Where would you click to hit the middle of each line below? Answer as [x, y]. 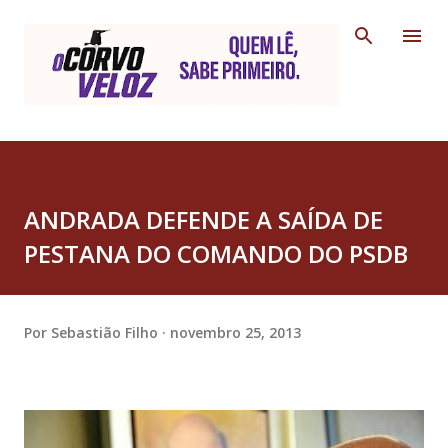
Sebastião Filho [104, 332]
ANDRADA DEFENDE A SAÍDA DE [203, 220]
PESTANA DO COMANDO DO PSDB [216, 254]
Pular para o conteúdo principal [224, 25]
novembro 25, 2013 [235, 332]
